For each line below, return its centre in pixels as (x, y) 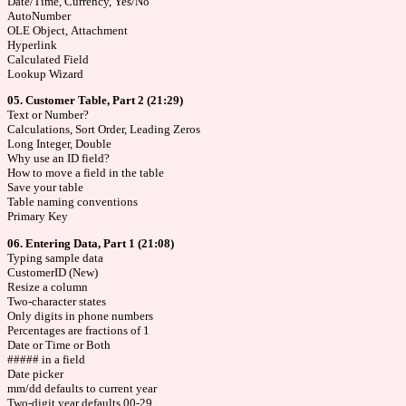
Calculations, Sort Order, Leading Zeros (104, 130)
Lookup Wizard (45, 73)
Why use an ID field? (58, 159)
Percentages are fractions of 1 (78, 330)
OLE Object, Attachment (68, 30)
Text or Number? (48, 115)
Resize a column (48, 286)
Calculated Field (48, 59)
